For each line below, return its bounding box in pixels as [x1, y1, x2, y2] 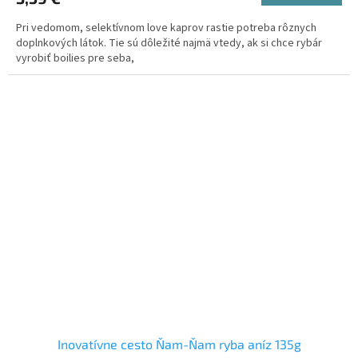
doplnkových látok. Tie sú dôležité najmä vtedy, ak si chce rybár [16, 34, 322, 51]
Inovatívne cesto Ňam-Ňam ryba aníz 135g [57, 336, 301, 352]
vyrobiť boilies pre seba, [16, 50, 134, 66]
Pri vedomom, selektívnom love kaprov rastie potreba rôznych [16, 19, 316, 36]
